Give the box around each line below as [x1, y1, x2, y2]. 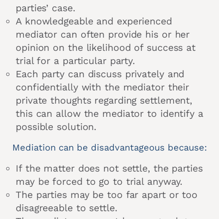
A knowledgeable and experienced [16, 15, 172, 27]
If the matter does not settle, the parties [16, 162, 203, 174]
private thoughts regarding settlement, [16, 94, 193, 106]
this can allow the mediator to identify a [16, 108, 203, 119]
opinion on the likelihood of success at [16, 42, 196, 53]
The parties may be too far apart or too [16, 189, 198, 200]
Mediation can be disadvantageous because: [12, 142, 207, 153]
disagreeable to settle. [16, 202, 117, 214]
